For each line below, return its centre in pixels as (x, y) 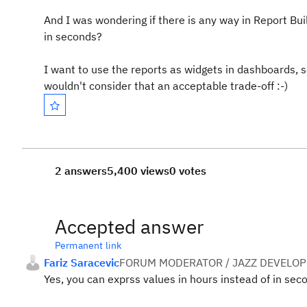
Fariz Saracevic (82, 262)
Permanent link (88, 245)
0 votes (188, 171)
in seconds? (74, 36)
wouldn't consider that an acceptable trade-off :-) (166, 86)
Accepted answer (129, 226)
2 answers (81, 171)
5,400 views (138, 171)
